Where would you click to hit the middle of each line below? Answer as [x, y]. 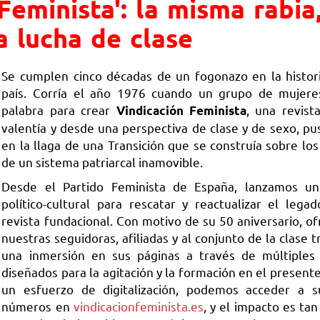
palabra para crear [59, 110]
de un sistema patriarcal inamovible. [102, 162]
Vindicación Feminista [181, 110]
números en [37, 306]
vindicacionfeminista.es [138, 306]
